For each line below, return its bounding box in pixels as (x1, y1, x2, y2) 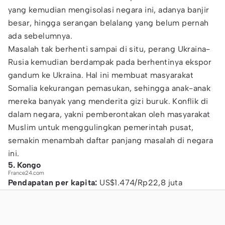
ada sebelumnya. (8, 31, 73, 41)
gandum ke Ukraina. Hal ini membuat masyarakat (8, 70, 193, 80)
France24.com (8, 170, 44, 176)
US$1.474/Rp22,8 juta (99, 178, 183, 187)
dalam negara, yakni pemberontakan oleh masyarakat (8, 109, 210, 119)
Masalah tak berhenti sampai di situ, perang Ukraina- (8, 44, 210, 54)
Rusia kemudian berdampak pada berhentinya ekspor (8, 57, 212, 67)
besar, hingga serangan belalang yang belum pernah (8, 18, 209, 28)
